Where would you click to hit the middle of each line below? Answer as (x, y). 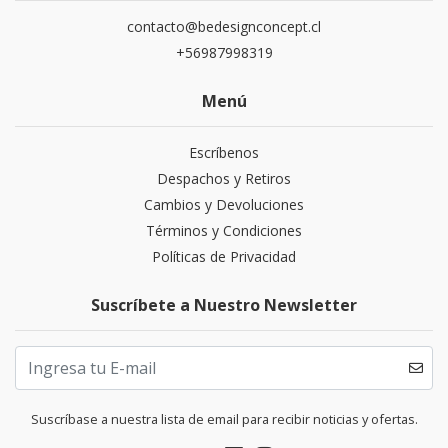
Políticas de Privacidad (224, 257)
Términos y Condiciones (224, 231)
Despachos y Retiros (224, 179)
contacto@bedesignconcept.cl (224, 27)
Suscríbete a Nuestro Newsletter (224, 305)
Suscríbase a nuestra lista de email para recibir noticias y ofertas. (224, 419)
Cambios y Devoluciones (224, 205)
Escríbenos (224, 153)
